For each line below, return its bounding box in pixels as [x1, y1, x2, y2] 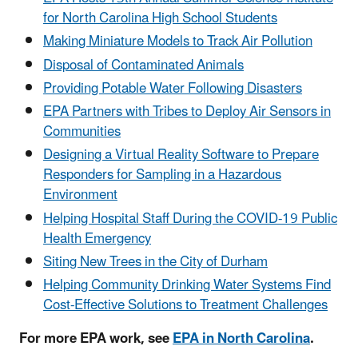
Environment [43, 181, 117, 210]
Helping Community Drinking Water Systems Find [43, 271, 331, 300]
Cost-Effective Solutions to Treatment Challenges [43, 291, 328, 320]
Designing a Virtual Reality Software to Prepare [43, 141, 319, 170]
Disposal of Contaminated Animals [43, 50, 244, 80]
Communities [43, 117, 121, 147]
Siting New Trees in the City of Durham [43, 247, 268, 276]
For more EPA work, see [19, 324, 173, 354]
